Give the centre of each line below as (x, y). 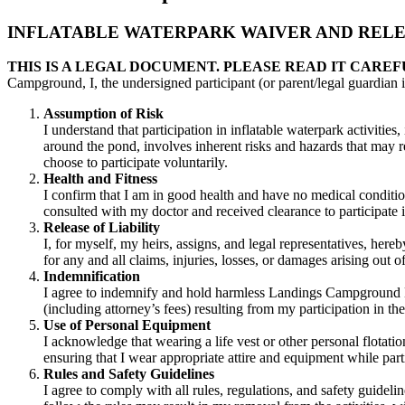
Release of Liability (102, 228)
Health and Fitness (100, 179)
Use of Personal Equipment (127, 325)
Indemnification (92, 277)
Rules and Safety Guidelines (129, 374)
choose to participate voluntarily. (136, 163)
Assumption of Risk (104, 114)
